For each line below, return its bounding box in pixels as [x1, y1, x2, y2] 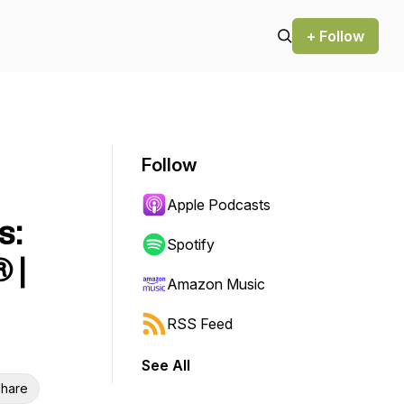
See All [142, 356, 190, 374]
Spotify [167, 235, 215, 253]
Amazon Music [167, 275, 265, 293]
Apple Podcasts [167, 196, 271, 214]
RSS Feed [167, 315, 233, 333]
